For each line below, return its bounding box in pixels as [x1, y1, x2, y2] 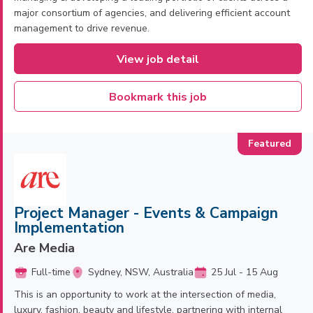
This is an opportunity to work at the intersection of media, [14, 288, 276, 301]
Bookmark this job [109, 89, 207, 105]
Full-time [31, 265, 71, 279]
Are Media [14, 240, 75, 256]
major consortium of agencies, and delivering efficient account [14, 6, 290, 20]
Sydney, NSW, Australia [88, 265, 194, 279]
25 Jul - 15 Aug [211, 265, 278, 279]
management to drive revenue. [14, 22, 150, 35]
